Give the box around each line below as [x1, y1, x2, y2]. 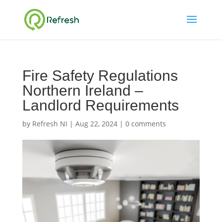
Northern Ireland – [22, 82, 143, 99]
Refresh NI [32, 119, 67, 128]
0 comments [125, 119, 166, 128]
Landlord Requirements [22, 97, 179, 113]
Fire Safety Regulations [22, 67, 178, 84]
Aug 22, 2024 [75, 119, 117, 128]
